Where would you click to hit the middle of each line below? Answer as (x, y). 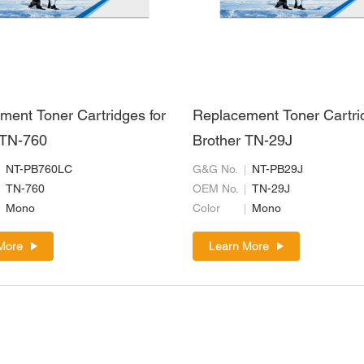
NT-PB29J (278, 171)
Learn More (239, 247)
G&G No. (216, 171)
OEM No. (216, 190)
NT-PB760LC (39, 171)
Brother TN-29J (243, 142)
